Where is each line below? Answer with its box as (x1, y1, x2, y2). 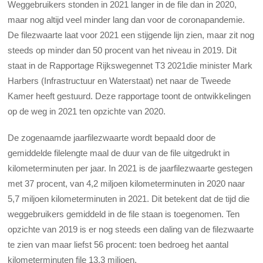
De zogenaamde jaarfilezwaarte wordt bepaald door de (8, 132, 216, 143)
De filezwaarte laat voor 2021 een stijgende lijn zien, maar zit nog (8, 30, 255, 41)
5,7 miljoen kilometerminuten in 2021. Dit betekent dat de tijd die (8, 193, 250, 204)
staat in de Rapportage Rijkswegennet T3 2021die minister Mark (8, 60, 253, 71)
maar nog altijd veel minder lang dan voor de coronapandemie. (8, 15, 245, 25)
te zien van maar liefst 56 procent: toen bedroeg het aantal (8, 239, 229, 249)
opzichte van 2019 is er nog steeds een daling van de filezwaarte (8, 224, 254, 234)
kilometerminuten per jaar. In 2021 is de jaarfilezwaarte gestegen (8, 163, 253, 173)
